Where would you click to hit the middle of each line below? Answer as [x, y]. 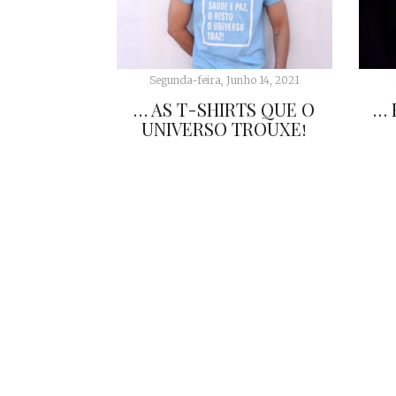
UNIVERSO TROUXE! [225, 129]
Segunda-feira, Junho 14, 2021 [224, 80]
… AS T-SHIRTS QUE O [225, 110]
